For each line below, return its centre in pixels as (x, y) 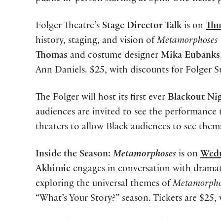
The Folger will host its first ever (102, 98)
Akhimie (54, 170)
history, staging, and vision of (96, 41)
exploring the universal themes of (104, 185)
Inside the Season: (74, 155)
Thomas (53, 56)
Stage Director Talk (142, 26)
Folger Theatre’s (69, 26)
